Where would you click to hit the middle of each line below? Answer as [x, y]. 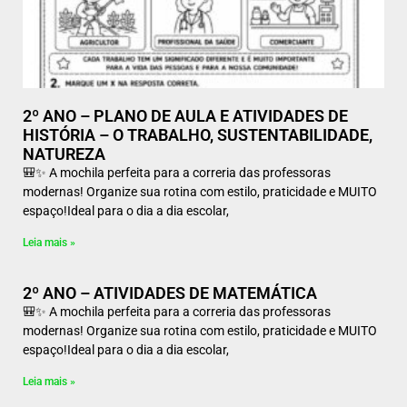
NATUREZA [64, 154]
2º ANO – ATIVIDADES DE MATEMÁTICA [170, 293]
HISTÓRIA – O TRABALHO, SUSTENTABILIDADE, [198, 135]
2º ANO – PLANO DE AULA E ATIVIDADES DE [185, 116]
